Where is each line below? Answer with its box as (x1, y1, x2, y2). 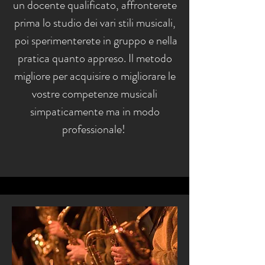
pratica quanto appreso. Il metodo (17, 50, 172, 67)
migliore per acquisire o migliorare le (14, 67, 176, 85)
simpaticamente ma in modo (30, 103, 160, 120)
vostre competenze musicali (32, 85, 157, 102)
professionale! (62, 121, 128, 138)
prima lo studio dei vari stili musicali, (14, 14, 176, 31)
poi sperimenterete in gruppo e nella (12, 32, 177, 49)
